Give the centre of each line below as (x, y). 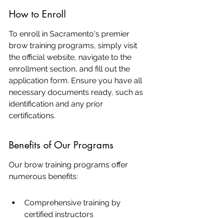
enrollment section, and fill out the (70, 69)
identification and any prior (57, 104)
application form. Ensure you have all (76, 81)
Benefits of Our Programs (61, 145)
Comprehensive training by (73, 203)
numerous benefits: (43, 176)
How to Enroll (37, 14)
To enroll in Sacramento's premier (70, 34)
